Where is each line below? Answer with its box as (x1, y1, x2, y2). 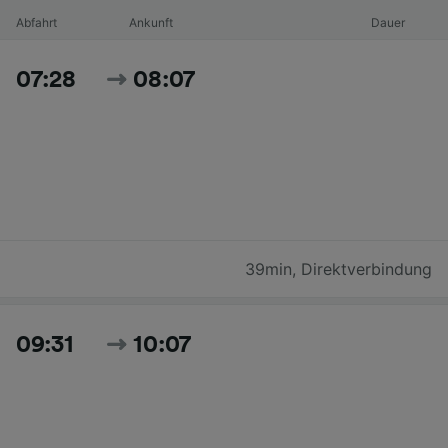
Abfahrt (16, 14, 57, 30)
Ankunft (128, 14, 173, 30)
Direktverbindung (301, 258, 432, 279)
